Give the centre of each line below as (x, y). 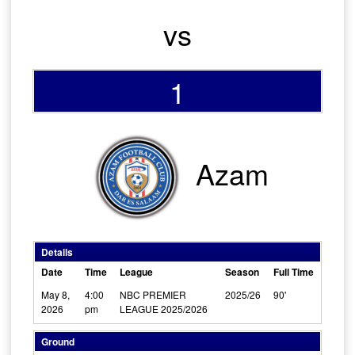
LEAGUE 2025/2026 (164, 309)
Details (57, 252)
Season (242, 272)
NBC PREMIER (153, 295)
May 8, (55, 295)
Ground (58, 342)
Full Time (294, 272)
